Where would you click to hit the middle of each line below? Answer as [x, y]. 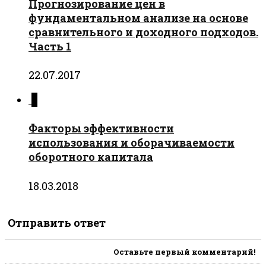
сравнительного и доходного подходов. [143, 32]
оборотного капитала [91, 157]
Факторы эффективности [101, 129]
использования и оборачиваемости [132, 143]
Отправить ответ [57, 222]
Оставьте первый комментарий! [184, 251]
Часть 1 [50, 47]
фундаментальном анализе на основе [138, 18]
